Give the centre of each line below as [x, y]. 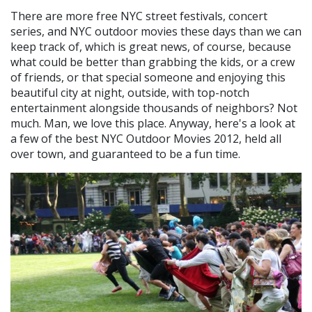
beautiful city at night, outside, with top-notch [130, 92]
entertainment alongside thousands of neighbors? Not [154, 108]
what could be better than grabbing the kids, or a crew [153, 62]
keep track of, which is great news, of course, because [151, 46]
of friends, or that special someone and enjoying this [148, 77]
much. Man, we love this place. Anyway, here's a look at [153, 123]
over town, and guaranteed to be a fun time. [130, 154]
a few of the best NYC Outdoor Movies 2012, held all [146, 138]
